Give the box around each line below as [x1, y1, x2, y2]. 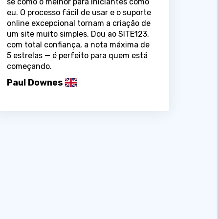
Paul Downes [6, 77, 63, 88]
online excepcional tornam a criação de [6, 18, 151, 28]
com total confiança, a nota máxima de [6, 40, 150, 49]
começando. [6, 61, 52, 71]
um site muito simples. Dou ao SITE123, [6, 29, 149, 39]
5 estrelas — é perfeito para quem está [6, 50, 148, 60]
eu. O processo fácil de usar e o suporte [6, 7, 151, 17]
